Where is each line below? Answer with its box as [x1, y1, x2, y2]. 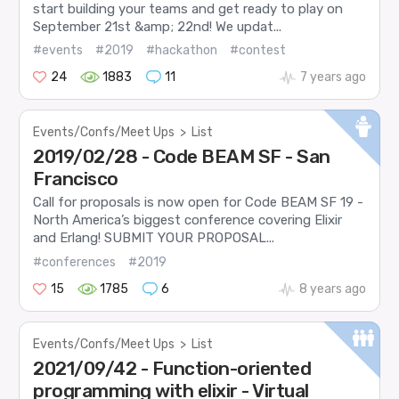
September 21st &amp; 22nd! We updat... [33, 18, 282, 35]
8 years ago [298, 281, 366, 297]
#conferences [33, 254, 117, 270]
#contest [230, 43, 287, 59]
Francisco [33, 167, 118, 191]
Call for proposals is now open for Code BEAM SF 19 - [33, 194, 364, 211]
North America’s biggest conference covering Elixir [33, 212, 343, 229]
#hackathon [146, 43, 218, 59]
